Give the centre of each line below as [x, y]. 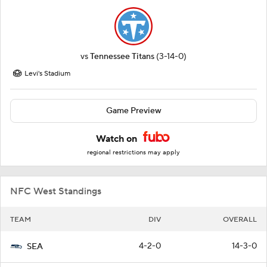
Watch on [118, 139]
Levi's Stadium [47, 74]
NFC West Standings [56, 192]
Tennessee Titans [122, 57]
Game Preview [133, 111]
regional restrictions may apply [133, 153]
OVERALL [240, 220]
